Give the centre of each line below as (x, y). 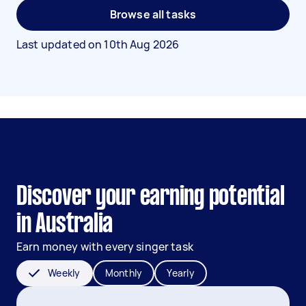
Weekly (64, 273)
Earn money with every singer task (105, 247)
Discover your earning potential (151, 197)
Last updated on (60, 44)
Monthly (124, 273)
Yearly (181, 273)
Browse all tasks (153, 14)
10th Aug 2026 (142, 44)
